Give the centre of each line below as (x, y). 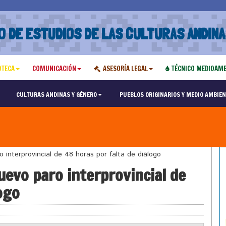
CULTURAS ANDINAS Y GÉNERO (56, 94)
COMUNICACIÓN (54, 69)
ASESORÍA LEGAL (125, 69)
